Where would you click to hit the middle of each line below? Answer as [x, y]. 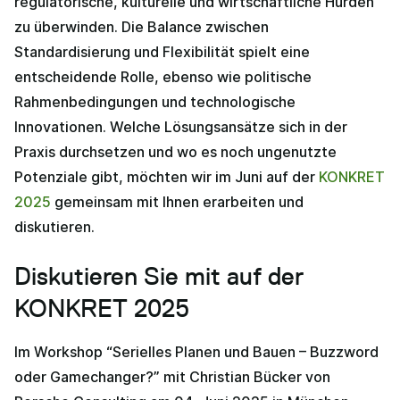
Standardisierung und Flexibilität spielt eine [162, 51]
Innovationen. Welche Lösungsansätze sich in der [181, 126]
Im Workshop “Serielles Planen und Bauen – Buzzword [196, 351]
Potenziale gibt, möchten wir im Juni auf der [167, 176]
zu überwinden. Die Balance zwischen [142, 26]
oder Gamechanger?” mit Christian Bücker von [172, 376]
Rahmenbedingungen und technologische [155, 101]
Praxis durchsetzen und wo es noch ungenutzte [175, 151]
